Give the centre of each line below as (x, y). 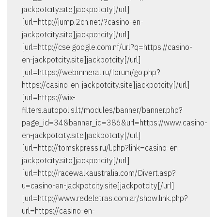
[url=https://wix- (49, 98)
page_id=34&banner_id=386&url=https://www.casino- (115, 123)
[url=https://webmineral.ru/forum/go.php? (91, 72)
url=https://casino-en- (58, 211)
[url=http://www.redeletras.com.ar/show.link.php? (105, 198)
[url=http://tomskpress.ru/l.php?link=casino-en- (101, 148)
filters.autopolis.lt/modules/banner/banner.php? (102, 110)
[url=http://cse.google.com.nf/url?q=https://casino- (107, 47)
